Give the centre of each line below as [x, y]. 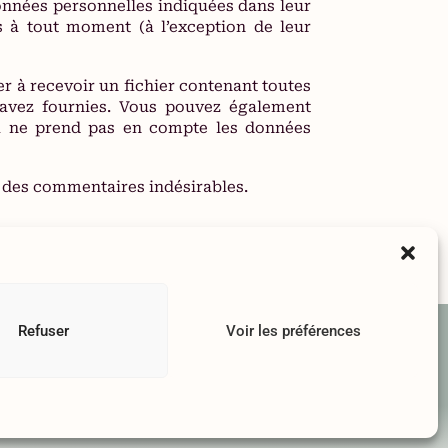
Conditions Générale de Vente [261, 333]
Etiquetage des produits [262, 371]
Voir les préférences [293, 330]
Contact [261, 352]
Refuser [43, 330]
